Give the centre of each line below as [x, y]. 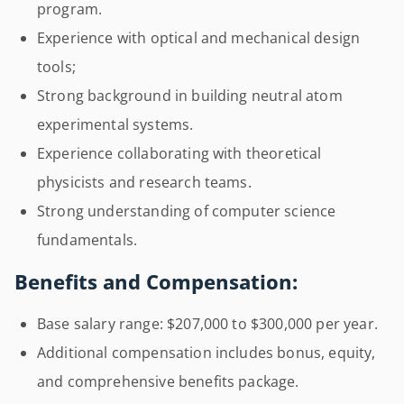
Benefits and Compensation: [156, 282]
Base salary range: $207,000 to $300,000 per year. [207, 324]
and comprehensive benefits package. [168, 381]
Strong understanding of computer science [187, 211]
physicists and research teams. [144, 182]
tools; [56, 67]
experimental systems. [115, 124]
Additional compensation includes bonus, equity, [207, 353]
